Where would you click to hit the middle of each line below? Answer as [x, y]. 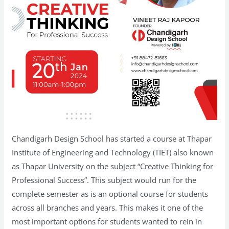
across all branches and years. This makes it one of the [108, 207]
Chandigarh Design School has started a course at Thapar [112, 138]
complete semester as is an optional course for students [110, 193]
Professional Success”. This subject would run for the [104, 180]
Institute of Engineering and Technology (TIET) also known [113, 152]
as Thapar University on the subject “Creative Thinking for [113, 166]
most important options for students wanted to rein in [107, 221]
